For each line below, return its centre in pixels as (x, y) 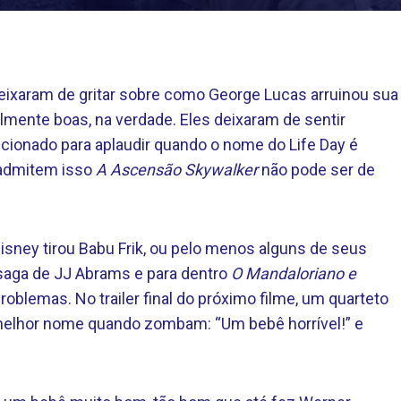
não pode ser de (318, 170)
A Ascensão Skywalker (179, 170)
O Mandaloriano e (294, 273)
